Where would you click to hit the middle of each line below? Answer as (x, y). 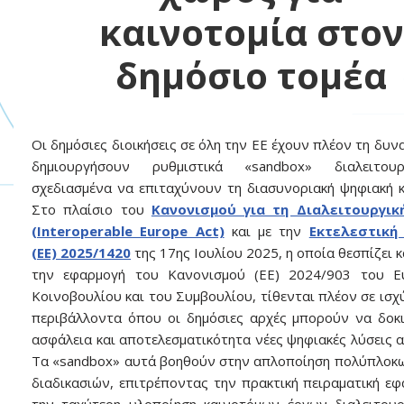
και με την (266, 231)
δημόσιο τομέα (252, 75)
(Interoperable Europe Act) (128, 231)
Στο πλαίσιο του (92, 209)
